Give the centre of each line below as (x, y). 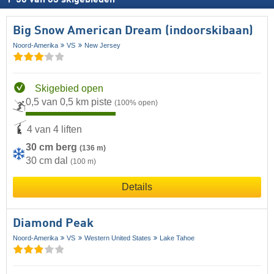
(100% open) (136, 103)
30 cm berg (53, 147)
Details (137, 187)
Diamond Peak (53, 224)
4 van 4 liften (54, 129)
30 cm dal (48, 161)
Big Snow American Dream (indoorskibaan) (133, 31)
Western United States (117, 238)
